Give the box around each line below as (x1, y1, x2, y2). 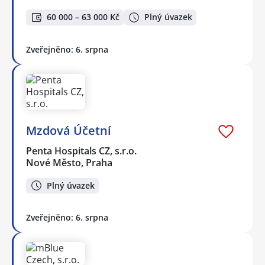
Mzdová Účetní (26, 122, 111, 138)
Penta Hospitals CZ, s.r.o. (26, 144, 138, 157)
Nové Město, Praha (26, 156, 112, 169)
